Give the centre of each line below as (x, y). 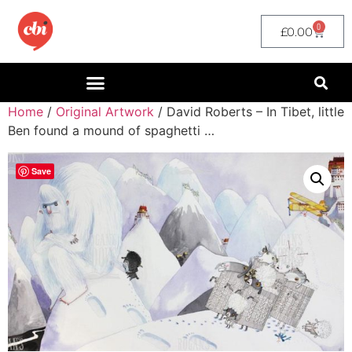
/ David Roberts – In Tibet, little (249, 112)
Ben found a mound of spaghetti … (111, 130)
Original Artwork (105, 112)
